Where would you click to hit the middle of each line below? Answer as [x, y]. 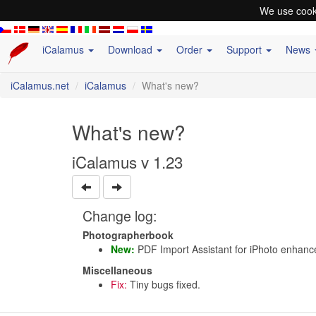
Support [245, 49]
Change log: [120, 215]
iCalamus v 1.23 [127, 162]
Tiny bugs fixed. [164, 284]
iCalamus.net [40, 85]
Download [132, 49]
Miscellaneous [117, 270]
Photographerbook [128, 235]
